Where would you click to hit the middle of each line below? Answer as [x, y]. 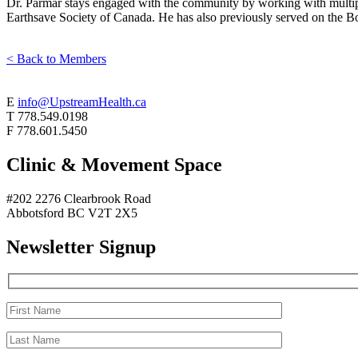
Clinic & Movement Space [114, 164]
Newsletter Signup [81, 247]
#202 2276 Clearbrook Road [79, 198]
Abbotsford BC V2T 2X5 [72, 213]
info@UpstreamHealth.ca [82, 101]
